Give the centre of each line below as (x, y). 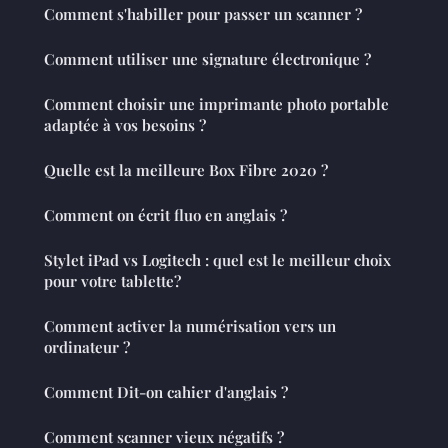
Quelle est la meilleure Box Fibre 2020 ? (186, 170)
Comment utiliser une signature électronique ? (207, 59)
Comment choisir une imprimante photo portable (216, 104)
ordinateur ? (87, 347)
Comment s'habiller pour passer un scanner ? (203, 14)
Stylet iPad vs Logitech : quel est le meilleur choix (217, 260)
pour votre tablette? (112, 281)
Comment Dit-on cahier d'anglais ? (166, 392)
